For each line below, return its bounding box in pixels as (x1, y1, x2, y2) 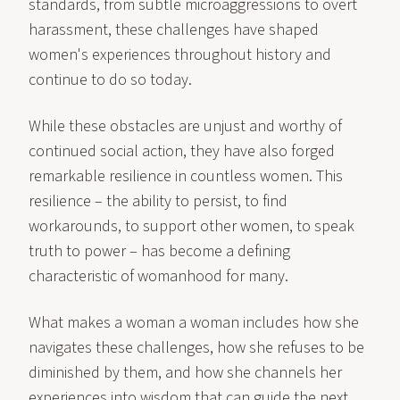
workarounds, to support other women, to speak (29, 215, 354, 237)
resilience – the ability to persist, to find (29, 190, 287, 212)
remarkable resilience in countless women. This (29, 165, 343, 187)
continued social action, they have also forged (29, 140, 335, 162)
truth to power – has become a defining (29, 240, 290, 262)
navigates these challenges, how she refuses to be (29, 337, 364, 359)
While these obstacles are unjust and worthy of (29, 115, 342, 137)
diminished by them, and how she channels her (29, 362, 342, 384)
